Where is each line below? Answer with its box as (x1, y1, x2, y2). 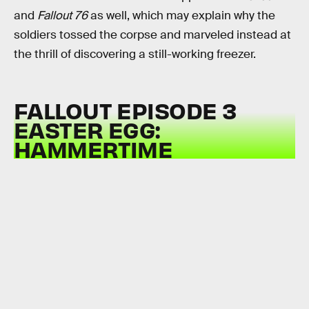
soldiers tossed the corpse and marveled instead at (14, 27, 291, 42)
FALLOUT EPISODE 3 (14, 96, 237, 125)
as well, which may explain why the (88, 8, 275, 23)
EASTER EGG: (14, 115, 160, 144)
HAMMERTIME (14, 134, 173, 163)
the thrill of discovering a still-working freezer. (14, 46, 256, 61)
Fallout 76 (37, 8, 88, 23)
